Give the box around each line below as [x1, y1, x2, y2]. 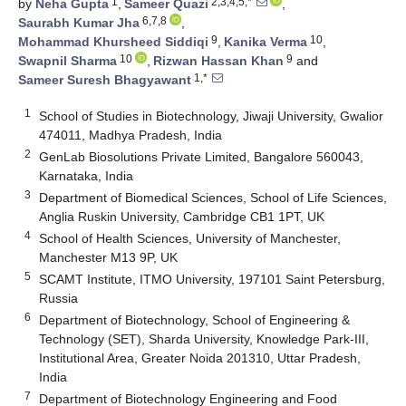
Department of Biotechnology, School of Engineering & [39, 312, 351, 327]
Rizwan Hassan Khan [153, 53, 284, 69]
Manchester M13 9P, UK [39, 249, 179, 265]
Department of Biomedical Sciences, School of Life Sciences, [39, 189, 388, 205]
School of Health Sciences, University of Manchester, [39, 230, 342, 246]
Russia [39, 290, 79, 305]
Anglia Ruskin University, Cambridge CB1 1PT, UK [39, 208, 325, 224]
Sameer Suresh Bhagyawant [18, 72, 191, 88]
